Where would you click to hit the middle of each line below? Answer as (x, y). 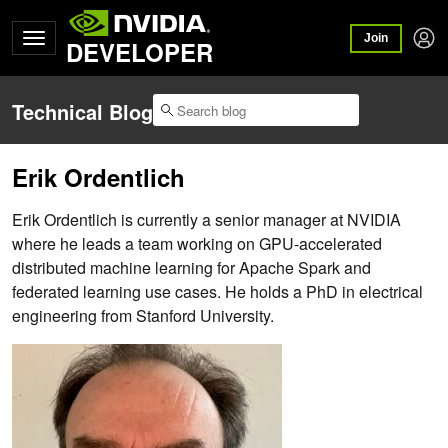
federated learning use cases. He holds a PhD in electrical (217, 292)
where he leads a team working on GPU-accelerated (197, 244)
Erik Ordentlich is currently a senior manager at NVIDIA (206, 220)
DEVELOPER (139, 52)
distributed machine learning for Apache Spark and (191, 268)
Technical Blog (82, 112)
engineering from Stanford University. (143, 316)
